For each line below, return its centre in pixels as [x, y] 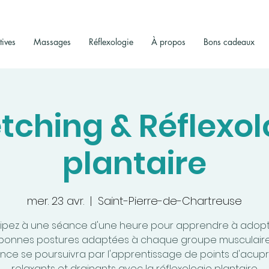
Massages [52, 42]
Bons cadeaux [229, 42]
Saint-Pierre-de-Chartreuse [170, 201]
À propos [168, 42]
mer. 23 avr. [56, 201]
